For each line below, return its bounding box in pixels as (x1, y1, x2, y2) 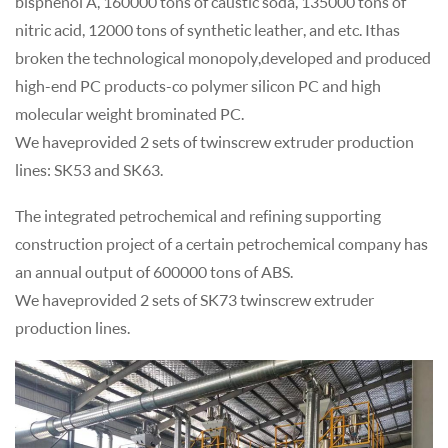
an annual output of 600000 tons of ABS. (15, 262, 293, 282)
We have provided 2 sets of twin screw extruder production (15, 132, 414, 152)
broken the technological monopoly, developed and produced (15, 48, 431, 68)
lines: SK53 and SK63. (15, 160, 163, 180)
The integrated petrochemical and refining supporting (15, 206, 381, 226)
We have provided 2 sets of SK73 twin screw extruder (15, 290, 374, 310)
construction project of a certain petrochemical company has (15, 234, 428, 254)
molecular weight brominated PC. (15, 104, 244, 124)
